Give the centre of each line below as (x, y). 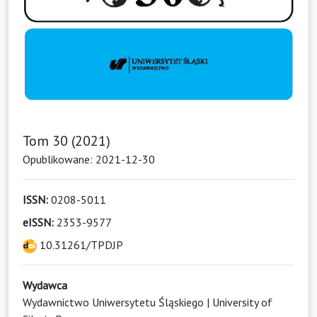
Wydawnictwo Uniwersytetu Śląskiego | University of (148, 302)
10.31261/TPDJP (80, 245)
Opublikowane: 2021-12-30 (89, 160)
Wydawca (45, 286)
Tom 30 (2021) (67, 141)
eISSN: (38, 223)
